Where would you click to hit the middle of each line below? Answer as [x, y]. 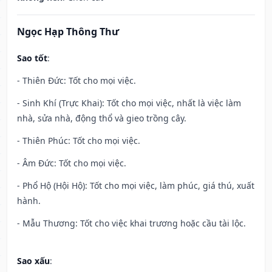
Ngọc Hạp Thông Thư [68, 32]
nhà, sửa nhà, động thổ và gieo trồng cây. [102, 118]
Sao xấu [33, 261]
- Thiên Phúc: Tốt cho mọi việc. [79, 141]
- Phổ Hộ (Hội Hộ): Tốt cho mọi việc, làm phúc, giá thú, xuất [136, 186]
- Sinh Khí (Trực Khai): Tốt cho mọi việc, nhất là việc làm [129, 103]
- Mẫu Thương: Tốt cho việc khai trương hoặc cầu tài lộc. [131, 223]
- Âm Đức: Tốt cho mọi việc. [72, 163]
